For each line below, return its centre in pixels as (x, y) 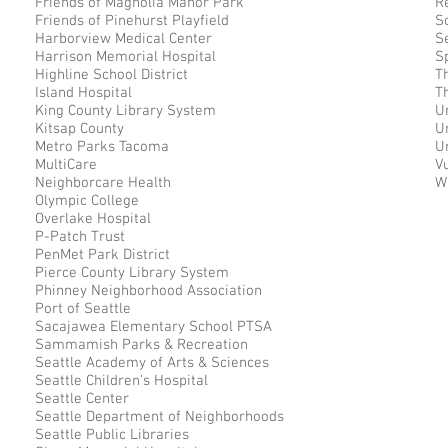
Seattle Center (82, 399)
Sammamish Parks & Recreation (141, 345)
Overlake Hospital (93, 219)
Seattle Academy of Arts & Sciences (152, 363)
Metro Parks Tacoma (102, 147)
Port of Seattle (83, 309)
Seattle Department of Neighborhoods (159, 417)
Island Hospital (83, 93)
